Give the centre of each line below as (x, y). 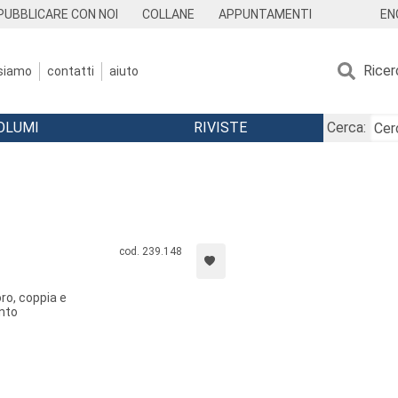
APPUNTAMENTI (265, 14)
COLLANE (169, 14)
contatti (71, 71)
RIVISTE (220, 127)
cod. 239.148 (150, 251)
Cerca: (346, 127)
